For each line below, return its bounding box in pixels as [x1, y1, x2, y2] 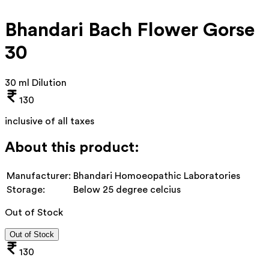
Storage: [7, 184, 45, 195]
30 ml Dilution [5, 77, 67, 88]
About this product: [5, 140, 139, 155]
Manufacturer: [7, 171, 71, 181]
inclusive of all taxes [5, 116, 94, 126]
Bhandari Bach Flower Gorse [5, 20, 255, 40]
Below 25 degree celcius [73, 184, 181, 195]
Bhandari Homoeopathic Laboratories [73, 171, 240, 181]
